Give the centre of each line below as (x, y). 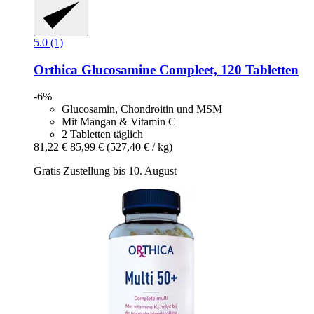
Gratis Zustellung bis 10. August (105, 171)
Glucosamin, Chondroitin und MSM (142, 109)
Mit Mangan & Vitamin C (119, 122)
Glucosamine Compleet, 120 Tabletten (188, 69)
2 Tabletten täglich (102, 135)
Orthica (56, 69)
